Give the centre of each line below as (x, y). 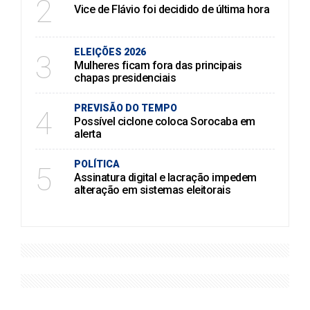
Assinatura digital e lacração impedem (165, 178)
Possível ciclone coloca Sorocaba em (165, 122)
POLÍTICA (97, 164)
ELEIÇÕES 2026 (110, 52)
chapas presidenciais (125, 78)
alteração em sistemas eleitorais (152, 190)
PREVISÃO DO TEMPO (126, 108)
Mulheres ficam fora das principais (158, 66)
